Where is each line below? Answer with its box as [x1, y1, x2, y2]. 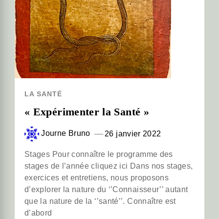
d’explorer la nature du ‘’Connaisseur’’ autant [24, 185, 188, 194]
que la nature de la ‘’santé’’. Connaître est [24, 197, 176, 205]
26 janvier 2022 [105, 130, 161, 138]
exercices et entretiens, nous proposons [24, 173, 169, 182]
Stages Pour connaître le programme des [24, 150, 173, 158]
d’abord [24, 208, 52, 217]
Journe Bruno [41, 129, 90, 138]
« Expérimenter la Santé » [24, 106, 149, 118]
